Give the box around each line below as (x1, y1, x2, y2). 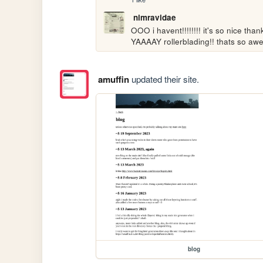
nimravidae (133, 12, 176, 23)
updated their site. (129, 73, 199, 86)
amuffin (97, 73, 129, 86)
